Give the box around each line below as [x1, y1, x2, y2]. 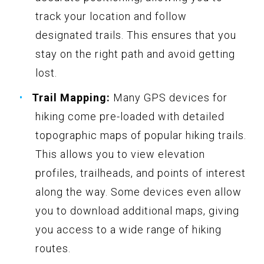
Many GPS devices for [110, 91, 227, 104]
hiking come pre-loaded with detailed [35, 110, 225, 123]
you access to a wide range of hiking [35, 223, 222, 236]
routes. [35, 242, 71, 255]
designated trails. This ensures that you [35, 28, 236, 41]
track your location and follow [35, 9, 187, 22]
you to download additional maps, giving [35, 204, 239, 217]
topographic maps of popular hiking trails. [35, 128, 246, 141]
